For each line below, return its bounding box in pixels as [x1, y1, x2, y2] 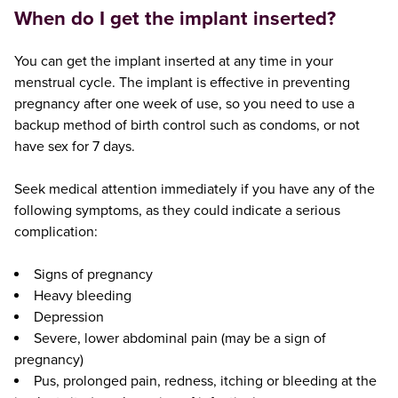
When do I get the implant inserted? [13, 6, 336, 30]
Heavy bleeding [33, 286, 131, 305]
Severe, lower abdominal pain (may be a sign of [33, 329, 326, 347]
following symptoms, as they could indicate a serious [13, 201, 340, 219]
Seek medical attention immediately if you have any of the [13, 179, 375, 198]
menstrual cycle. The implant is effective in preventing [13, 73, 350, 92]
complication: [13, 222, 98, 241]
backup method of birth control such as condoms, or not [13, 115, 360, 134]
